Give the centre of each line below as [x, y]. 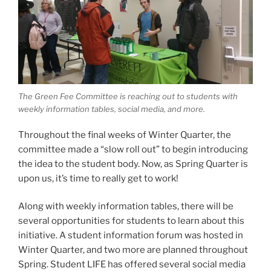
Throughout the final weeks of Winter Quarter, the [125, 135]
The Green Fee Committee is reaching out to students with [128, 96]
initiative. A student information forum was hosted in [131, 236]
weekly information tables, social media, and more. [112, 109]
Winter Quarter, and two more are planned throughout [133, 250]
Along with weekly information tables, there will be [126, 207]
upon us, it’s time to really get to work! [98, 178]
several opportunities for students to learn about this [131, 221]
